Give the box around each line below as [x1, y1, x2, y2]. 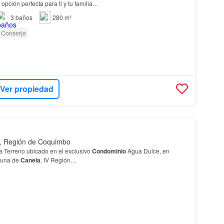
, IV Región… [40, 155, 76, 164]
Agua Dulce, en [125, 146, 169, 155]
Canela [20, 155, 40, 164]
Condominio [91, 146, 126, 155]
